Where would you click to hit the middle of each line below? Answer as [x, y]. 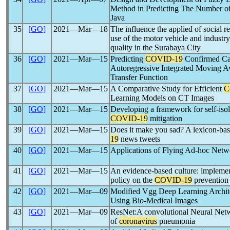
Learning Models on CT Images [162, 98]
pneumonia [176, 221]
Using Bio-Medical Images [154, 200]
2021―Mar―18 [80, 29]
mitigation [165, 118]
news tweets [139, 139]
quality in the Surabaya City [156, 47]
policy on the [132, 180]
